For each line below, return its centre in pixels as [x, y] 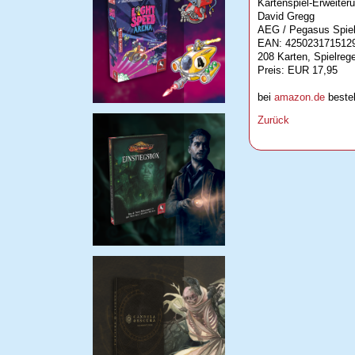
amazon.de [300, 97]
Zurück [273, 120]
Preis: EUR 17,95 [298, 71]
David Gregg [286, 17]
